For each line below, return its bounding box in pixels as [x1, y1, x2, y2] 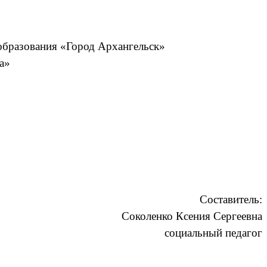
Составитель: [200, 193, 262, 206]
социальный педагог [164, 226, 262, 240]
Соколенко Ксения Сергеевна [122, 210, 262, 223]
